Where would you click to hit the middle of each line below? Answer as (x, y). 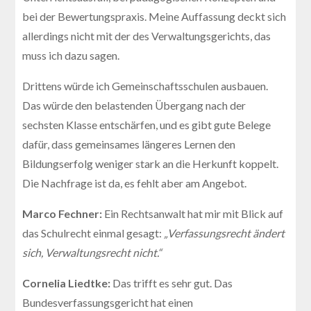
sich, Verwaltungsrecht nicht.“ (92, 252)
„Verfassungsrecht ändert (225, 233)
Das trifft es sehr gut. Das (173, 283)
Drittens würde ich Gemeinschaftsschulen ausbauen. (145, 85)
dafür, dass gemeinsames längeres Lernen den (129, 144)
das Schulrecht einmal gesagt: (93, 233)
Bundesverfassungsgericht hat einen (108, 302)
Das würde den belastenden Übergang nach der (134, 105)
